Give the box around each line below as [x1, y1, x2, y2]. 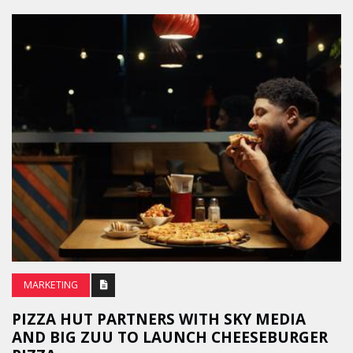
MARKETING [24, 277, 78, 292]
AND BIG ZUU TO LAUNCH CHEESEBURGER [12, 326, 328, 347]
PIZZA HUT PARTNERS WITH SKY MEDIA [12, 308, 306, 329]
